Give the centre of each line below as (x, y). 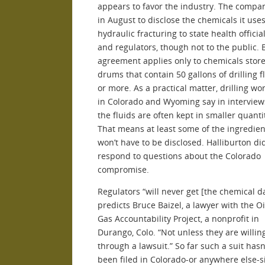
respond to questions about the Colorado (179, 156)
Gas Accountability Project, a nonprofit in (178, 218)
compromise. (123, 169)
